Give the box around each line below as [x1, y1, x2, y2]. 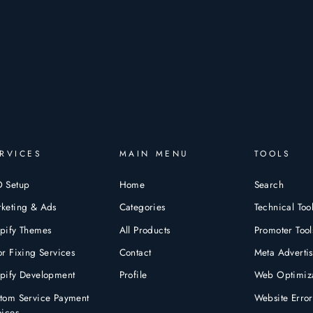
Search [254, 177, 284, 191]
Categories [119, 200, 166, 214]
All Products [119, 222, 170, 237]
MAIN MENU [119, 147, 190, 160]
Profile [119, 268, 147, 282]
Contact [119, 245, 152, 259]
